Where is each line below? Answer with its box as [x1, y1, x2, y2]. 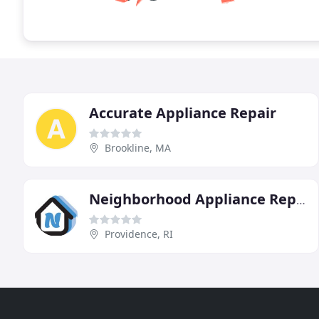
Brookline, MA [105, 140, 171, 155]
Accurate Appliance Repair [89, 103, 276, 122]
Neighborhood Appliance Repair [296, 192, 305, 208]
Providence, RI [105, 226, 173, 241]
